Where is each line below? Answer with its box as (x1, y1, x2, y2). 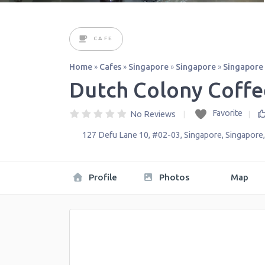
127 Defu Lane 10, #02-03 (82, 130, 180, 140)
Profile (86, 172, 117, 183)
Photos (156, 172, 189, 183)
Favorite (212, 108, 243, 118)
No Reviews (130, 109, 176, 119)
